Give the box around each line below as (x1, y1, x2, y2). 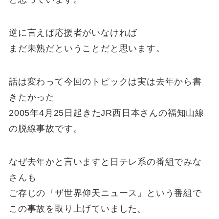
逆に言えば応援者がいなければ (8, 28, 138, 38)
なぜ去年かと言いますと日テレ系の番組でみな (8, 156, 202, 167)
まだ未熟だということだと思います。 (8, 44, 165, 54)
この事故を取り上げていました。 (8, 203, 147, 214)
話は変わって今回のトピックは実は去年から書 (8, 76, 202, 87)
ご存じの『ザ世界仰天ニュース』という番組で (8, 188, 202, 198)
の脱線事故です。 (8, 123, 83, 133)
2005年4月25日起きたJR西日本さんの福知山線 (8, 108, 205, 118)
